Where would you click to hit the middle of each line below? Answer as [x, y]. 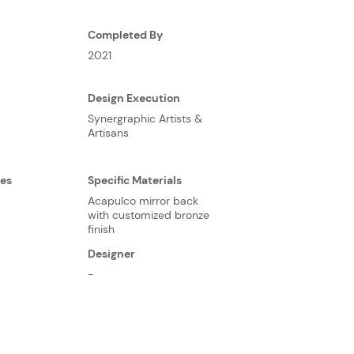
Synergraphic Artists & [145, 119]
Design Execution [134, 98]
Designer [111, 254]
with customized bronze [149, 215]
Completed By [125, 35]
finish [101, 229]
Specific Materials [135, 180]
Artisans [108, 133]
